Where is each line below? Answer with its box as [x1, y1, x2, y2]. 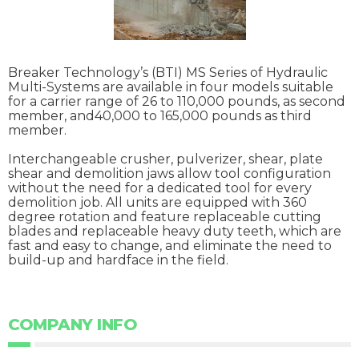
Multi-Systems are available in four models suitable [8, 79, 333, 95]
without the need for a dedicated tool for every [8, 180, 312, 196]
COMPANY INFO [8, 315, 137, 335]
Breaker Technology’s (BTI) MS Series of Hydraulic [8, 65, 328, 81]
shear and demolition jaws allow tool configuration [8, 166, 331, 182]
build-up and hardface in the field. [8, 252, 228, 268]
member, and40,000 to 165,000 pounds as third [8, 108, 312, 124]
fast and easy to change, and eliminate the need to [8, 238, 332, 254]
